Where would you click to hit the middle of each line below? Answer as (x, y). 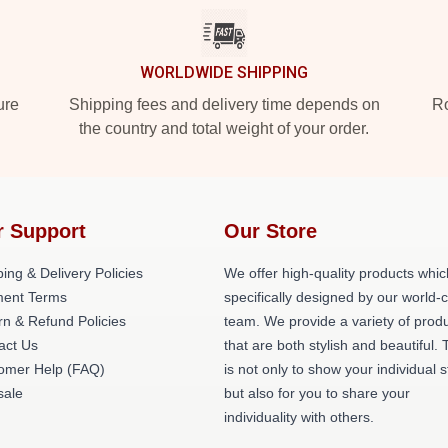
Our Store (270, 231)
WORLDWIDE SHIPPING (224, 72)
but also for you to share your (317, 393)
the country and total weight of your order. (224, 128)
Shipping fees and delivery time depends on (224, 104)
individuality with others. (299, 417)
